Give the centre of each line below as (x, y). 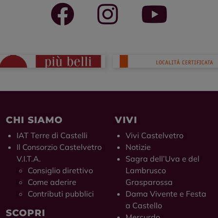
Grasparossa (149, 182)
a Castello (144, 206)
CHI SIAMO (34, 120)
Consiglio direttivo (60, 171)
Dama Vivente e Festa (166, 194)
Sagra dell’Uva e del (163, 159)
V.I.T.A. (29, 159)
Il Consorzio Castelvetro (59, 147)
